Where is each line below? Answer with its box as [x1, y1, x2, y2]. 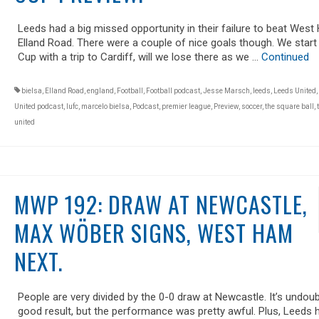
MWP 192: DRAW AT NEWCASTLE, [14, 187, 308, 221]
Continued [261, 50, 309, 63]
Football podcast [145, 86, 200, 95]
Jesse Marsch [202, 86, 250, 95]
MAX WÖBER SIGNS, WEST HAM [14, 215, 293, 249]
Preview [213, 102, 239, 110]
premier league [161, 102, 211, 110]
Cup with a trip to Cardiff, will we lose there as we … [17, 50, 261, 63]
